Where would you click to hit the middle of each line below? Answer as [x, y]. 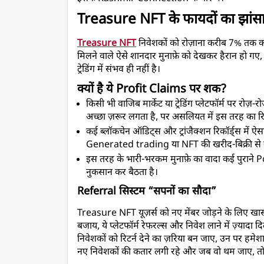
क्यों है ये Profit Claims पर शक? [152, 90]
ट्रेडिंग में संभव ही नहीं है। [119, 70]
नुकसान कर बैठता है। [122, 173]
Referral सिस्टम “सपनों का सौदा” [147, 192]
